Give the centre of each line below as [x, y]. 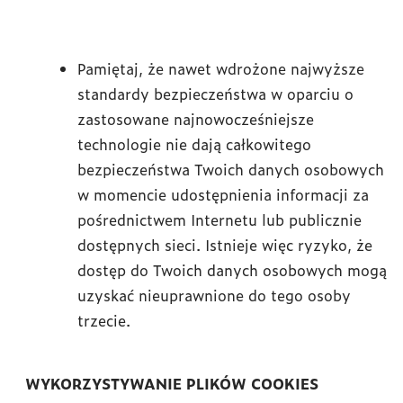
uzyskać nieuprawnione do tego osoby [214, 295]
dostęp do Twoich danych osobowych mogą [232, 270]
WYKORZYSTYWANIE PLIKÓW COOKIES [172, 383]
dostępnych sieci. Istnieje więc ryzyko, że [225, 245]
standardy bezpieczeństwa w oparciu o [215, 94]
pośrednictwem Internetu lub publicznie [219, 219]
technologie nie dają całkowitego [194, 144]
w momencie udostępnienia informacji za [223, 194]
